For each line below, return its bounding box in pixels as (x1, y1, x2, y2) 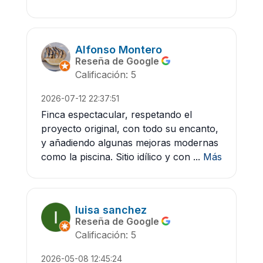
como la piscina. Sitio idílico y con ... (41, 151, 200, 163)
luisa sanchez (75, 204, 147, 217)
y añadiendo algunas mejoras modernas (41, 137, 218, 149)
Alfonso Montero (75, 43, 162, 56)
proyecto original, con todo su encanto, (41, 123, 218, 135)
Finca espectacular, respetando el (41, 109, 192, 121)
